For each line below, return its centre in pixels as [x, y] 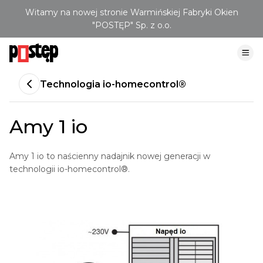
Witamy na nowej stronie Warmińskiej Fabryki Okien [131, 12]
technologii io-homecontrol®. [70, 169]
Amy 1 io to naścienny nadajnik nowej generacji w [110, 156]
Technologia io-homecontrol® [113, 84]
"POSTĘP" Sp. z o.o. [131, 25]
